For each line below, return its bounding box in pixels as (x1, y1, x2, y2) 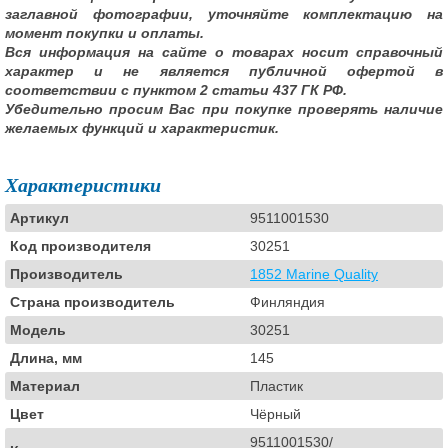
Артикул (10, 210, 69, 226)
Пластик (250, 378, 303, 394)
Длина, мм (10, 350, 82, 366)
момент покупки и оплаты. (5, 25, 204, 41)
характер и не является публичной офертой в (5, 63, 443, 79)
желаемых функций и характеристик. (5, 120, 279, 136)
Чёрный (250, 406, 301, 422)
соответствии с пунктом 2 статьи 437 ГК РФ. (5, 82, 347, 98)
